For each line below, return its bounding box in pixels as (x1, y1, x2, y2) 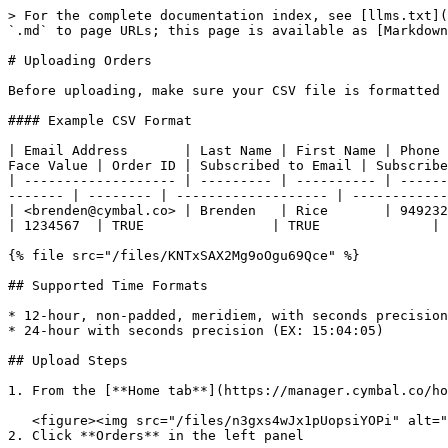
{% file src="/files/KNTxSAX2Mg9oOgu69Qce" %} (8, 248, 360, 263)
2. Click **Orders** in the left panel (8, 428, 304, 443)
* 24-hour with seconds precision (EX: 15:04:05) (8, 323, 384, 338)
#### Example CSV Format (8, 113, 192, 128)
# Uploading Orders (8, 53, 152, 68)
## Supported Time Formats (8, 278, 208, 293)
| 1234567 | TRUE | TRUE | (8, 218, 440, 233)
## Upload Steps (8, 353, 128, 368)
